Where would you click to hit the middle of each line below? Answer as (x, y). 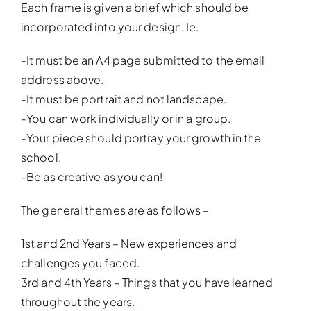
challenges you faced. (81, 263)
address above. (62, 80)
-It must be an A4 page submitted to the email (143, 60)
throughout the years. (78, 302)
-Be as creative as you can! (92, 177)
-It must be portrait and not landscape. (124, 99)
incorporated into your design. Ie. (110, 27)
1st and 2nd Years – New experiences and (129, 244)
